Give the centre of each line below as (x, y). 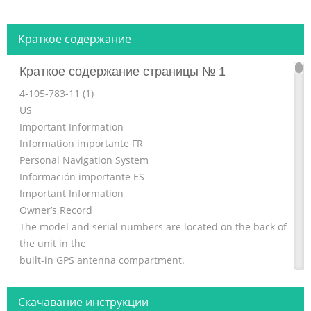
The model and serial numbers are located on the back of (153, 227)
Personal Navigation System (84, 160)
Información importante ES (82, 177)
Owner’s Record (56, 210)
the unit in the (53, 244)
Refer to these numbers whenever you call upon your (143, 294)
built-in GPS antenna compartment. (102, 260)
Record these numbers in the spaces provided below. (144, 277)
